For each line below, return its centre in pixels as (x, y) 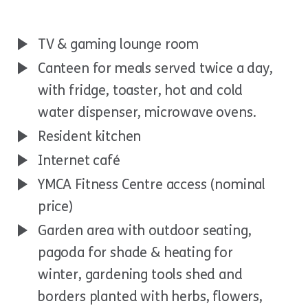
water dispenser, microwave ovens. (147, 112)
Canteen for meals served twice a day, (155, 68)
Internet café (79, 160)
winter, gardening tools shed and (140, 274)
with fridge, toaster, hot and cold (141, 90)
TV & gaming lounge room (119, 44)
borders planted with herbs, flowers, (150, 296)
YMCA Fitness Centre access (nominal (152, 184)
